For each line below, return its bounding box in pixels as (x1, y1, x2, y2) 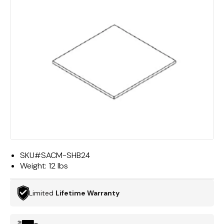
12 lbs (48, 160, 68, 171)
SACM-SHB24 (41, 150, 90, 160)
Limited (29, 188, 55, 197)
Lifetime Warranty (55, 188, 119, 197)
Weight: (20, 160, 48, 171)
